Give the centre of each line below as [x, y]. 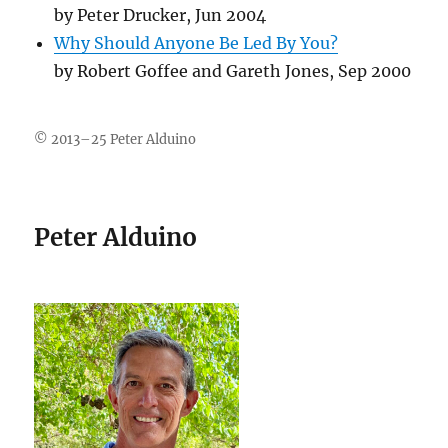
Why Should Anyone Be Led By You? [196, 43]
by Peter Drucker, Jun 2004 [160, 15]
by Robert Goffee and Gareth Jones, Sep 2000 [233, 71]
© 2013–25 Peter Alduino [115, 139]
